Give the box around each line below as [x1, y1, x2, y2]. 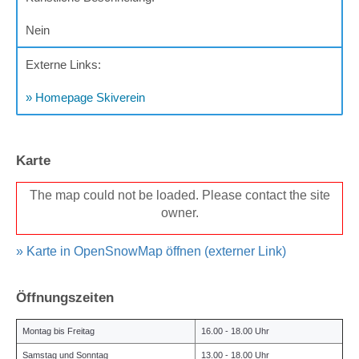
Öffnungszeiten [16, 290, 114, 306]
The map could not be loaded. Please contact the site [29, 188, 330, 203]
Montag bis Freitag [22, 326, 95, 337]
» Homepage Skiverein [26, 91, 145, 105]
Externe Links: [26, 58, 101, 72]
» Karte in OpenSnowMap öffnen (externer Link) [16, 244, 286, 259]
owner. [160, 206, 199, 220]
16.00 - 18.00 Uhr [201, 326, 269, 337]
